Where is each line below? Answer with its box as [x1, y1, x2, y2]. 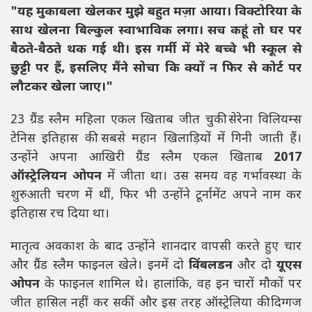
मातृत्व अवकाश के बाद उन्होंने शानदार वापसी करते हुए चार [10, 239, 302, 256]
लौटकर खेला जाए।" [10, 79, 113, 96]
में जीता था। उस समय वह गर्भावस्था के [102, 169, 302, 185]
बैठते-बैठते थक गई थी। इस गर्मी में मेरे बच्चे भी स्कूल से [10, 42, 302, 58]
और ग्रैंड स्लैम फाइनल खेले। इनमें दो [10, 258, 189, 274]
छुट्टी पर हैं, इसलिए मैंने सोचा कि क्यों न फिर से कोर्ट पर [10, 61, 302, 77]
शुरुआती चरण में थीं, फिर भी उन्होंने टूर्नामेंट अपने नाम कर [10, 187, 302, 204]
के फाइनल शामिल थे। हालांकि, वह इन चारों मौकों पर [40, 276, 302, 293]
